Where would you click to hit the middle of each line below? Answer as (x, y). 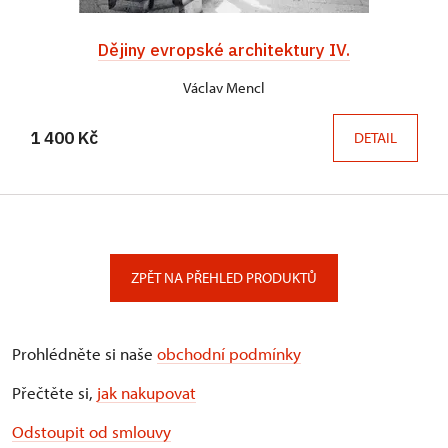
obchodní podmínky (229, 354)
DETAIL (375, 138)
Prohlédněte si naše (84, 354)
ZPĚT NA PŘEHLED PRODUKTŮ (224, 278)
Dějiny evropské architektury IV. (224, 50)
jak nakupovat (146, 393)
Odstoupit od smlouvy (91, 432)
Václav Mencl (224, 88)
